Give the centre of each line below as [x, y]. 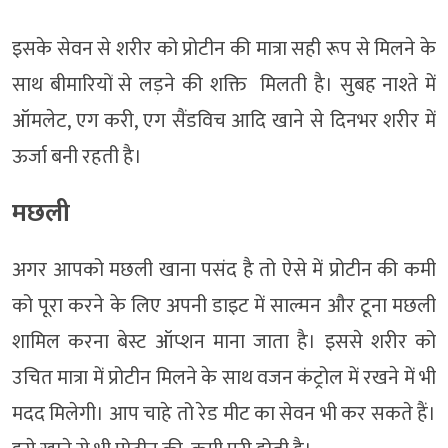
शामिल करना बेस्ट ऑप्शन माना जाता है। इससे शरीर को [224, 342]
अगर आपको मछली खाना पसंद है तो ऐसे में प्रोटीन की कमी [224, 270]
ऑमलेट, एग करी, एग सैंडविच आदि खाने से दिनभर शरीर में [224, 121]
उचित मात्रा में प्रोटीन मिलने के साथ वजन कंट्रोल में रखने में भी [224, 378]
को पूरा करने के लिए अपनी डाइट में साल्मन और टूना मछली [224, 306]
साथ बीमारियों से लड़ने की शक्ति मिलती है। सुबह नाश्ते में [224, 85]
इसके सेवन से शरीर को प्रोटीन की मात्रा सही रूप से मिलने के [224, 49]
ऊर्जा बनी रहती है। [77, 157]
